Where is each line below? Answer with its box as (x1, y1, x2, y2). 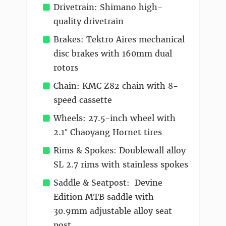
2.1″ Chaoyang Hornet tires (53, 127, 162, 138)
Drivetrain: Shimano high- (53, 2, 162, 13)
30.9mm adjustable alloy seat (53, 205, 172, 216)
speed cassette (53, 94, 112, 105)
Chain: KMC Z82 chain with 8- (53, 80, 178, 91)
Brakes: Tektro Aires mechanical (53, 34, 185, 45)
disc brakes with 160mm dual (53, 48, 172, 59)
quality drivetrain (53, 16, 124, 27)
